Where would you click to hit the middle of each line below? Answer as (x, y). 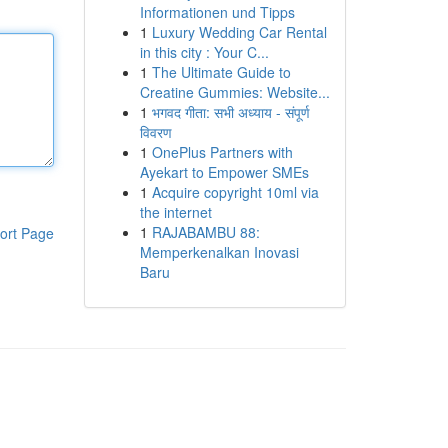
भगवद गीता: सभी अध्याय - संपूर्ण (230, 112)
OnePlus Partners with (222, 152)
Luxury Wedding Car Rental (239, 32)
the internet (175, 212)
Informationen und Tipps (217, 12)
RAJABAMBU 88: (205, 232)
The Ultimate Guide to (221, 72)
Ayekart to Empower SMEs (224, 172)
